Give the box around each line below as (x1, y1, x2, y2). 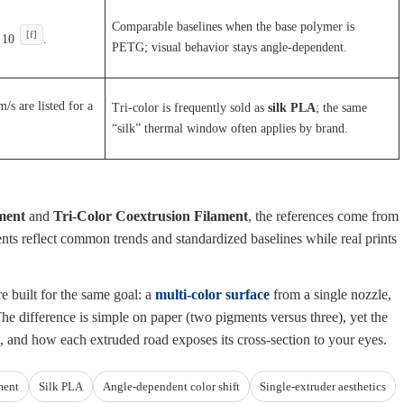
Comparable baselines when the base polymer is (112, 19, 355, 34)
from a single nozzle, (270, 287, 392, 303)
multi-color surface (155, 287, 271, 303)
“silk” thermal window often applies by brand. (112, 121, 349, 136)
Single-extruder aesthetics (260, 380, 386, 394)
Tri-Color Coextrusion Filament (53, 208, 248, 225)
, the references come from (248, 208, 399, 225)
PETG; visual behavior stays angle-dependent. (112, 40, 348, 55)
